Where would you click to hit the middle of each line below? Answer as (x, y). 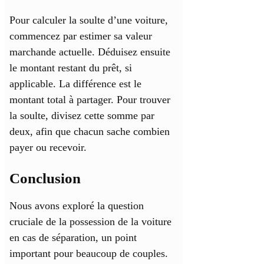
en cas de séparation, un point (73, 238)
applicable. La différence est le (75, 84)
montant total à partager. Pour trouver (90, 100)
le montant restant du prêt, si (71, 68)
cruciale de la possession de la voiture (90, 222)
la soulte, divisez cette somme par (82, 116)
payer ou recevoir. (48, 148)
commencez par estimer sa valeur (81, 36)
